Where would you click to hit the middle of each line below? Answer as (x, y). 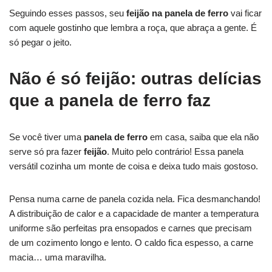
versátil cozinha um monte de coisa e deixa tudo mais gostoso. (134, 166)
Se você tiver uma (46, 137)
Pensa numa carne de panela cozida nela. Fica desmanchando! (135, 199)
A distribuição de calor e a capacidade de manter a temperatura (134, 213)
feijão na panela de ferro (177, 13)
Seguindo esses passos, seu (68, 13)
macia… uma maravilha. (58, 257)
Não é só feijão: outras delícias (135, 78)
